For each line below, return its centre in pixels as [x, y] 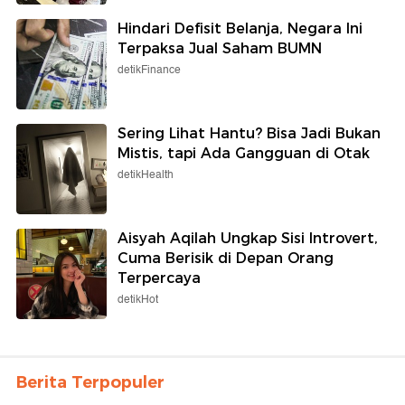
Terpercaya [159, 278]
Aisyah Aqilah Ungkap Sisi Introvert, [248, 238]
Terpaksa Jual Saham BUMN [220, 48]
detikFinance [149, 70]
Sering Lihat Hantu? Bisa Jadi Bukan [249, 133]
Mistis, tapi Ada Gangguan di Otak [244, 153]
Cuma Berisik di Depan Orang [226, 258]
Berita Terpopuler [90, 382]
